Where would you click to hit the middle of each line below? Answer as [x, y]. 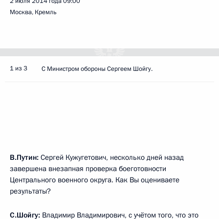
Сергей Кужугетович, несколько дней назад [111, 157]
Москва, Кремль [33, 12]
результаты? [30, 191]
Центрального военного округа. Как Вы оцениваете [95, 180]
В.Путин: [24, 157]
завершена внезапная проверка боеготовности [88, 169]
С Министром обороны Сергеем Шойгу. [97, 69]
